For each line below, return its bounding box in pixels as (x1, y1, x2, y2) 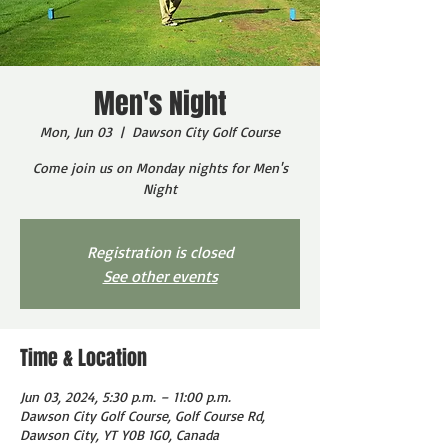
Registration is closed (86, 241, 234, 262)
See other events (102, 265, 218, 286)
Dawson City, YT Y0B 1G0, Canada (20, 425, 219, 443)
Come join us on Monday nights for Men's (32, 158, 288, 176)
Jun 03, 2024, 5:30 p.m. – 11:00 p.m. (20, 387, 231, 405)
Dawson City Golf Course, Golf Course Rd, (20, 406, 265, 424)
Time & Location (20, 342, 147, 373)
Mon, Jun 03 (40, 122, 112, 140)
